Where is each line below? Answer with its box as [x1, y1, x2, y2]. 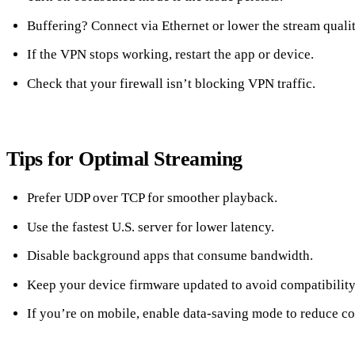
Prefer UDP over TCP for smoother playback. [26, 190, 277, 206]
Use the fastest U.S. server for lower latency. [26, 219, 274, 235]
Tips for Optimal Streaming [6, 147, 242, 170]
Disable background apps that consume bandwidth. [26, 248, 313, 264]
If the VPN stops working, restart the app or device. [26, 47, 314, 63]
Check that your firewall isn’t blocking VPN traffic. [26, 75, 315, 91]
